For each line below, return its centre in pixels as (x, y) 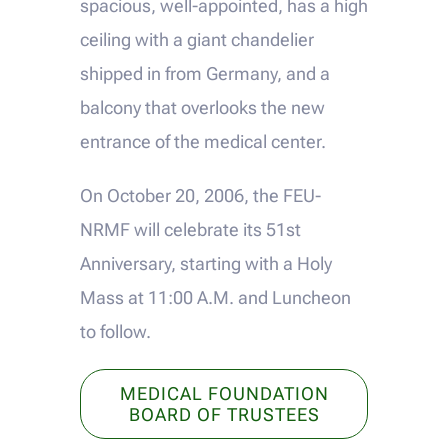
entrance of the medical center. (202, 141)
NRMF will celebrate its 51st (190, 229)
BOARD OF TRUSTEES (224, 414)
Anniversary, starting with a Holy (205, 263)
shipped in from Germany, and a (204, 73)
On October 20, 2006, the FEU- (200, 195)
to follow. (115, 331)
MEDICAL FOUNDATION (224, 393)
